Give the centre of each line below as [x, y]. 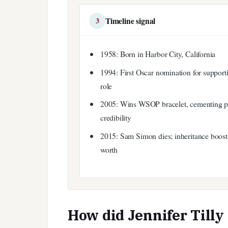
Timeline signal [131, 20]
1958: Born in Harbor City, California [158, 54]
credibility [116, 118]
